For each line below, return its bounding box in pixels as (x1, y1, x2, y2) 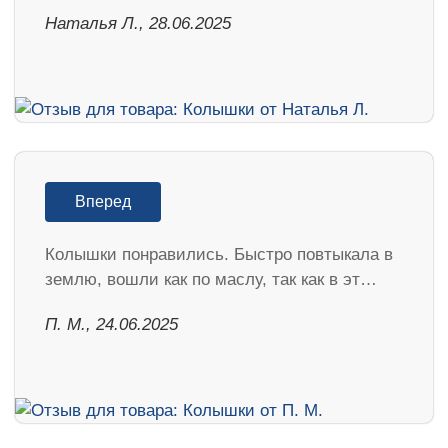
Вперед (75, 192, 131, 210)
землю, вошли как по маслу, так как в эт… (45, 269, 377, 289)
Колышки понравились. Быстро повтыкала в (45, 244, 393, 264)
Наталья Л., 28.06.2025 (45, 13, 231, 33)
